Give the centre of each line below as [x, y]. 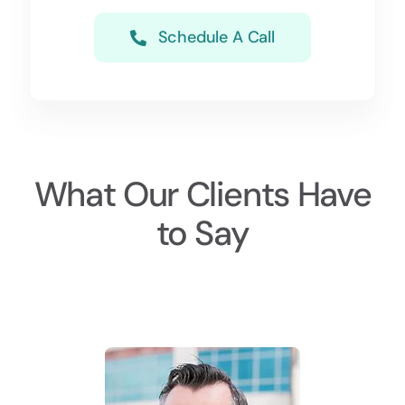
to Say [202, 234]
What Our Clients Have [202, 195]
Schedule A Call [216, 37]
